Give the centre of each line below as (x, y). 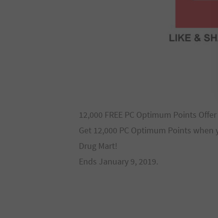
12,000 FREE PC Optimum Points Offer (148, 115)
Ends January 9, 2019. (118, 161)
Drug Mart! (98, 146)
